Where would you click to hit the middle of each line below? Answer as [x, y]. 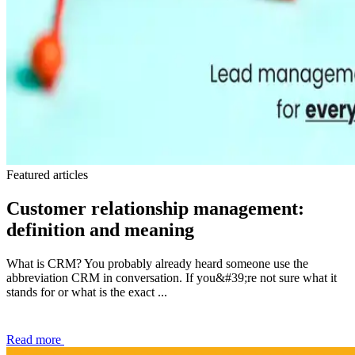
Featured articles [47, 174]
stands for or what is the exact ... [87, 292]
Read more [35, 339]
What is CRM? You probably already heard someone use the [157, 263]
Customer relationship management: [155, 208]
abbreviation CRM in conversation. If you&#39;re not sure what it [172, 277]
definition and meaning [100, 229]
